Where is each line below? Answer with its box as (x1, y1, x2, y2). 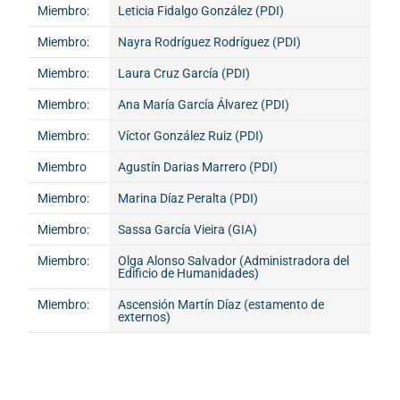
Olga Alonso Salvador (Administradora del (118, 254, 350, 269)
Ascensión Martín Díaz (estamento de (118, 297, 325, 312)
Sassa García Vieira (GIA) (118, 222, 261, 237)
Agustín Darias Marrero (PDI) (118, 160, 279, 175)
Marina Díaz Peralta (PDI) (118, 191, 259, 206)
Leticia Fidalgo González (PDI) (118, 4, 285, 19)
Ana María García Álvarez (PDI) (118, 97, 290, 112)
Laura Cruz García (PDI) (118, 66, 251, 81)
